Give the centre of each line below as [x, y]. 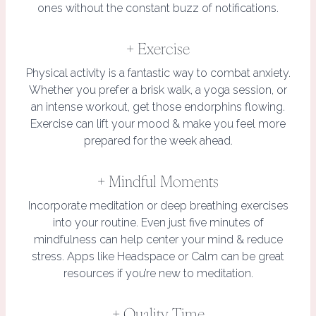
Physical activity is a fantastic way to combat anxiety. [158, 73]
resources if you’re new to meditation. [158, 273]
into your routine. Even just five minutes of [158, 222]
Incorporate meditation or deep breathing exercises [158, 205]
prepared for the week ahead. [158, 140]
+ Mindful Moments [158, 181]
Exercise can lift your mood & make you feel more [158, 123]
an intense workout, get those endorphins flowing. [158, 107]
